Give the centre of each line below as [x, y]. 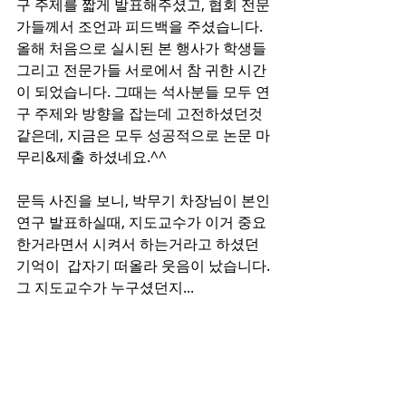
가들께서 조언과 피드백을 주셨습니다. [141, 26]
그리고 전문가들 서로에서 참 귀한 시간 [141, 70]
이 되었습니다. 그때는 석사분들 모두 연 [143, 92]
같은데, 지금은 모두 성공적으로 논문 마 [143, 135]
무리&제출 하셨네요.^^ [92, 157]
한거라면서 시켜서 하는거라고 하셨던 [140, 244]
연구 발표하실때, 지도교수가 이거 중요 [141, 222]
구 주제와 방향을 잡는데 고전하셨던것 [141, 113]
